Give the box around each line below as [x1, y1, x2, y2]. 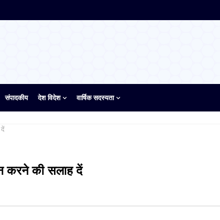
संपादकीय [5, 93, 28, 102]
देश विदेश [38, 93, 60, 102]
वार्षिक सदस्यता [77, 93, 114, 102]
